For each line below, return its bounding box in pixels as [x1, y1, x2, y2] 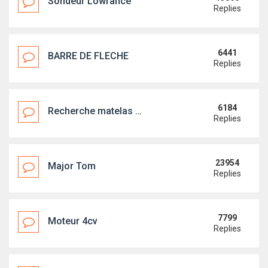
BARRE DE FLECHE [48, 50, 129, 62]
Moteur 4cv [48, 215, 98, 227]
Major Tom [48, 160, 96, 172]
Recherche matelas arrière [48, 105, 135, 117]
